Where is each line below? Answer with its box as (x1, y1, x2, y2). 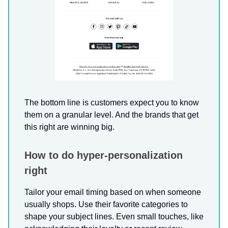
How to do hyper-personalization (24, 149, 183, 161)
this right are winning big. (24, 122, 115, 131)
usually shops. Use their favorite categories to (24, 199, 188, 209)
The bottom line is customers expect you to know (24, 98, 199, 107)
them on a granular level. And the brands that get (24, 110, 198, 119)
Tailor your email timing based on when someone (24, 187, 201, 196)
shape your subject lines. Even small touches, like (24, 212, 204, 221)
